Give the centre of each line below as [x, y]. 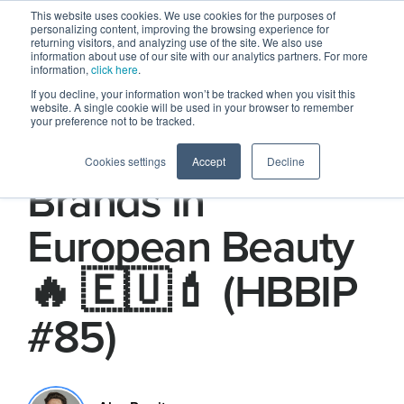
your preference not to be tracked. [113, 120]
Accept [208, 161]
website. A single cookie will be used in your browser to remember [192, 107]
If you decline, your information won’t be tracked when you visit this [193, 93]
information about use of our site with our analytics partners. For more [199, 55]
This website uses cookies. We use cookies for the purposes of [183, 15]
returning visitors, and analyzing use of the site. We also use [177, 42]
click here [115, 69]
